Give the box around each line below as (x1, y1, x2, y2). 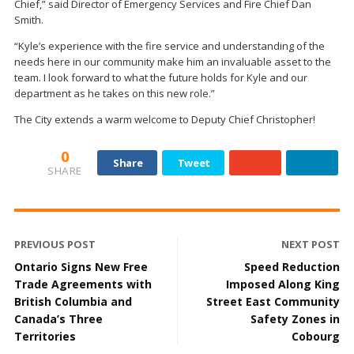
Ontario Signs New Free (14, 259, 148, 274)
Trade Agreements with (14, 277, 152, 292)
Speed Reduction (244, 259, 340, 274)
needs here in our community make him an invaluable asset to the (14, 55, 331, 69)
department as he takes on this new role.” (14, 86, 215, 100)
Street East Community (206, 294, 340, 309)
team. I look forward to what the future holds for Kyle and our (14, 70, 307, 85)
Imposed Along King (226, 277, 340, 292)
